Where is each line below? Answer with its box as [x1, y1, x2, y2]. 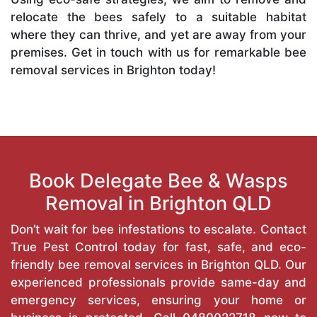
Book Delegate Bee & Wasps [29, 168, 288, 192]
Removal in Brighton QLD [45, 191, 272, 215]
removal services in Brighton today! [11, 62, 216, 77]
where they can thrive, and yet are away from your [11, 27, 306, 42]
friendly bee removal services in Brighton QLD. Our [11, 257, 306, 272]
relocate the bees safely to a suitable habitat [11, 9, 306, 24]
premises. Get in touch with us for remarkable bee [11, 45, 306, 59]
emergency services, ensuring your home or [11, 292, 306, 307]
